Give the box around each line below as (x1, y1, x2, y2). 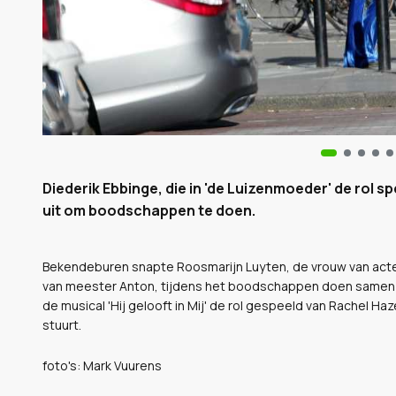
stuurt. (42, 316, 81, 333)
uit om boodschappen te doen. (42, 200, 255, 220)
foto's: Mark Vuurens (42, 356, 162, 374)
